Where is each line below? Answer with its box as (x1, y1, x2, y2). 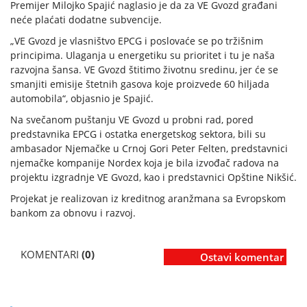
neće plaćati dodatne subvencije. (10, 13, 162, 27)
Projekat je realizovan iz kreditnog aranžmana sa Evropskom (10, 192, 286, 206)
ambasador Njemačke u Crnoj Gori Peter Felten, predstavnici (10, 142, 288, 156)
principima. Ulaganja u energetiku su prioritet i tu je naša (10, 49, 275, 62)
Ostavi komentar (200, 250, 284, 265)
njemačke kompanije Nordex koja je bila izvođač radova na (10, 156, 279, 170)
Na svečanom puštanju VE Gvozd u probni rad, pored (10, 113, 254, 127)
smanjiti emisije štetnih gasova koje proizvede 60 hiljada (10, 77, 269, 91)
